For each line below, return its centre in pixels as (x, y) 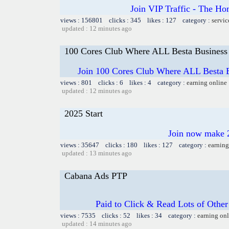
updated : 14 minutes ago (97, 223)
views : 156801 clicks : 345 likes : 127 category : (136, 20)
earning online (207, 82)
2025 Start (84, 113)
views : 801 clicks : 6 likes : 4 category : (123, 82)
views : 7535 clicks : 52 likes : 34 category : (129, 215)
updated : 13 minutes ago (97, 153)
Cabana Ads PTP (96, 176)
